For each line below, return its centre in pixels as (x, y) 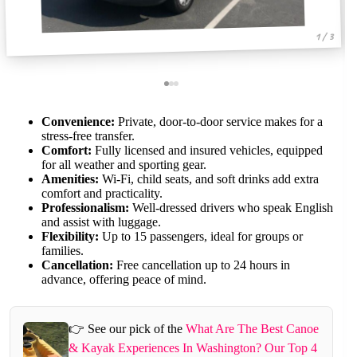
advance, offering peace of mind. (124, 279)
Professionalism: (85, 207)
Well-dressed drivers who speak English (231, 207)
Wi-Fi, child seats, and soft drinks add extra (209, 178)
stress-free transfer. (88, 135)
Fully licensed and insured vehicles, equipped (207, 150)
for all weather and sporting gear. (124, 164)
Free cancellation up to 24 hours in (202, 265)
